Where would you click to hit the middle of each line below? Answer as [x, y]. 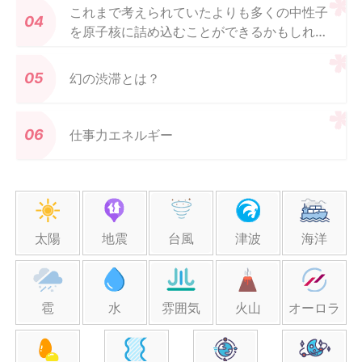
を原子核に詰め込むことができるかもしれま [199, 31]
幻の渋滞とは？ [115, 78]
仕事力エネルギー [121, 135]
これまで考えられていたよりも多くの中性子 [199, 12]
